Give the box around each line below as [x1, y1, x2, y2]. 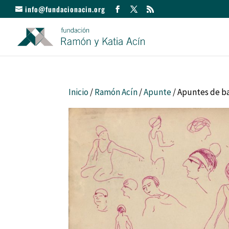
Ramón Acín [95, 86, 138, 98]
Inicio [68, 86, 89, 98]
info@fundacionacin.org [25, 3, 105, 14]
